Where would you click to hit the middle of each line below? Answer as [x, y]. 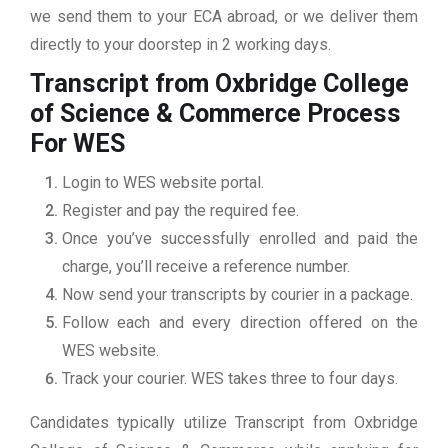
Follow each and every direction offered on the [240, 323]
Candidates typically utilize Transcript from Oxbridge [224, 423]
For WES [80, 144]
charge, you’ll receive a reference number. [206, 267]
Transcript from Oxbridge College [219, 84]
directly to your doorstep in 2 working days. [180, 45]
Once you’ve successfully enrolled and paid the [240, 239]
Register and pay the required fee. [180, 211]
